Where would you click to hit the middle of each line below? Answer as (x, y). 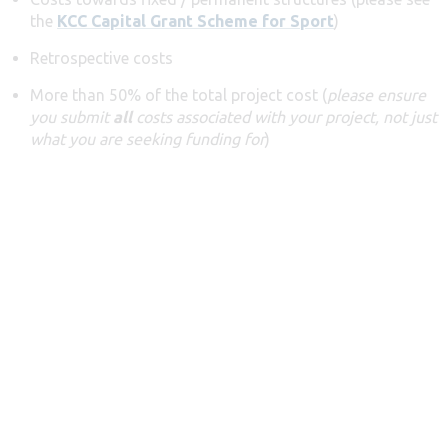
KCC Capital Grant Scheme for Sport (195, 20)
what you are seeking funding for (147, 138)
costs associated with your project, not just (284, 116)
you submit (71, 116)
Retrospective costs (101, 57)
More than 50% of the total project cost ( (178, 94)
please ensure (376, 94)
